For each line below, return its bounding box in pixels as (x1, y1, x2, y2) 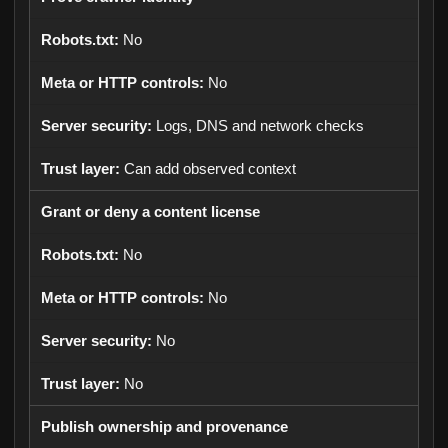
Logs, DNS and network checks (156, 118, 364, 134)
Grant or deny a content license (41, 204, 260, 220)
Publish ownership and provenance (41, 419, 288, 435)
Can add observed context (124, 161, 296, 177)
